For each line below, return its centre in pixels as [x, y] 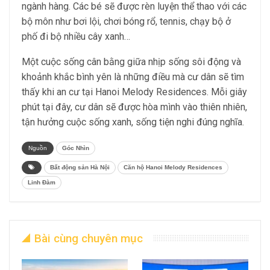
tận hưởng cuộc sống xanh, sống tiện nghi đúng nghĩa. [133, 122]
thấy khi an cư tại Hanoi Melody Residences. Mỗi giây [134, 92]
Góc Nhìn [76, 148]
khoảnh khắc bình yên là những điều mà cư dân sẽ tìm [133, 77]
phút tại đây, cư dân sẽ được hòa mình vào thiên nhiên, [134, 107]
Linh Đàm [42, 182]
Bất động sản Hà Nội [80, 167]
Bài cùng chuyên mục [89, 238]
